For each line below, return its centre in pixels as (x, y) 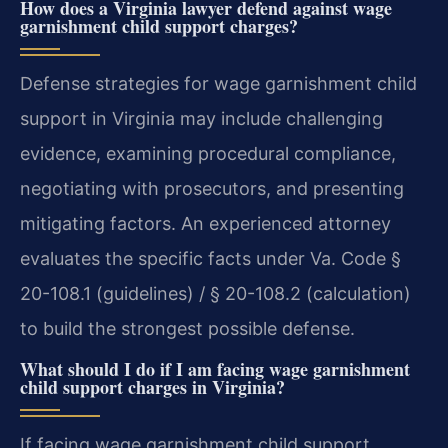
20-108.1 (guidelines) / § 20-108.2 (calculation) (215, 293)
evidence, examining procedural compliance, (208, 153)
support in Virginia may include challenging (201, 118)
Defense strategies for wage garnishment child (218, 83)
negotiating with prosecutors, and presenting (212, 188)
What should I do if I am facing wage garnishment (215, 368)
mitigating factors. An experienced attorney (205, 223)
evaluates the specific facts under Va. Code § (210, 258)
